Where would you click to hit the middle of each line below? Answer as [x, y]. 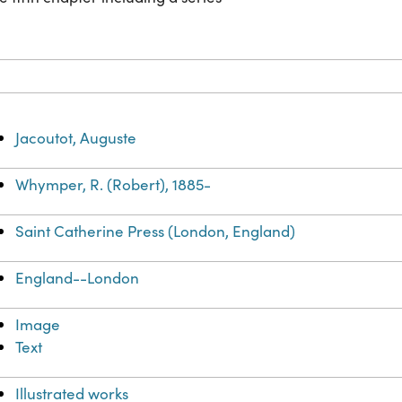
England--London [78, 278]
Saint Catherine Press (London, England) [156, 232]
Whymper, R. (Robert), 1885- [114, 185]
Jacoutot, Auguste [76, 138]
